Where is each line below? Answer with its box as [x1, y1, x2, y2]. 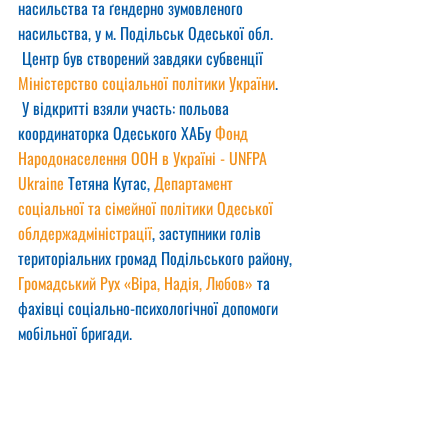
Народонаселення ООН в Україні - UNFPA [18, 146, 271, 170]
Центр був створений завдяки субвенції [18, 46, 267, 70]
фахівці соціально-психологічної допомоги [18, 296, 282, 320]
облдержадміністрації [18, 221, 152, 245]
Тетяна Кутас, [64, 171, 154, 195]
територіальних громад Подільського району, [18, 246, 296, 270]
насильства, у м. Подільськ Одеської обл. [18, 21, 273, 45]
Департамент [154, 171, 237, 195]
